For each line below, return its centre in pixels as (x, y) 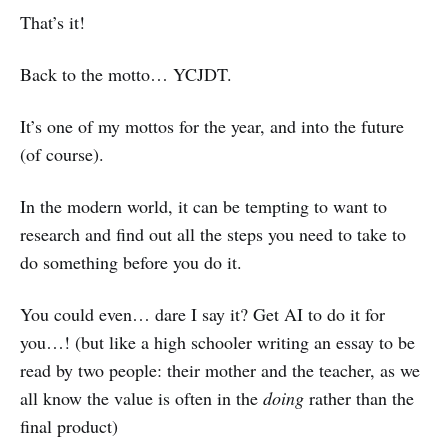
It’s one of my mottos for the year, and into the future (212, 125)
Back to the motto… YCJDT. (126, 73)
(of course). (62, 153)
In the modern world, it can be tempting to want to (203, 205)
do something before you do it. (131, 261)
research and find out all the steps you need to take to (213, 233)
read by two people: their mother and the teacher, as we (220, 369)
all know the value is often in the (141, 397)
